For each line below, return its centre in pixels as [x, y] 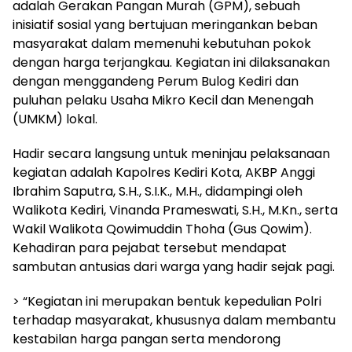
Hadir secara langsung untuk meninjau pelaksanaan [171, 154]
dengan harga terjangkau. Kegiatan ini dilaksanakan [171, 63]
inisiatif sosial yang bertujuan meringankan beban [165, 25]
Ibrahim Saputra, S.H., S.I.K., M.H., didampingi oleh [158, 192]
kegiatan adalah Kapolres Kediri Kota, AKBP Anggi [164, 173]
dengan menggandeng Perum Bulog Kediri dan [156, 82]
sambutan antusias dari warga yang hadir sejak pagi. [174, 267]
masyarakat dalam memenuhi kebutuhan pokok [162, 44]
